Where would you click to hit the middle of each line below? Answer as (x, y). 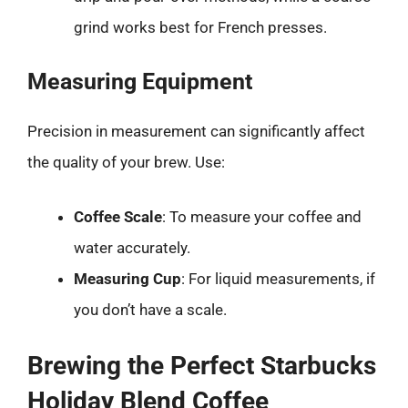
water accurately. (132, 247)
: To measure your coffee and (262, 216)
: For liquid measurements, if (278, 278)
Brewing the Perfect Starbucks (202, 366)
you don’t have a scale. (150, 309)
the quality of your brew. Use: (126, 162)
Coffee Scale (118, 216)
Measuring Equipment (140, 82)
